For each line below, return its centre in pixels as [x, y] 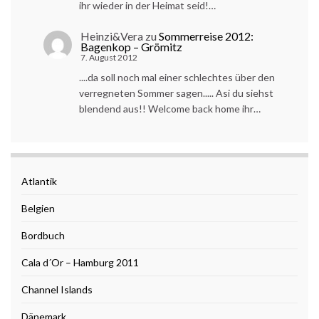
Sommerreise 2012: [206, 36]
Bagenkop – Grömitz [131, 46]
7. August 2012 [109, 57]
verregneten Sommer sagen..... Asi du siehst [176, 93]
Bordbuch [43, 236]
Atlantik [39, 182]
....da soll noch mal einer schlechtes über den [177, 77]
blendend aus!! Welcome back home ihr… [170, 108]
